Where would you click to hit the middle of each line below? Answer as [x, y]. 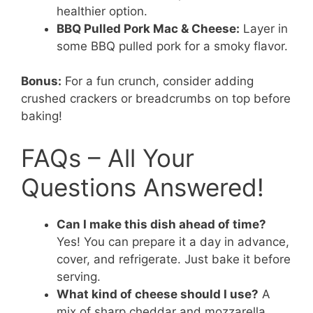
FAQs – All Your [108, 158]
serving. [79, 276]
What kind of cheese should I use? [158, 294]
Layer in [264, 28]
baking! [42, 116]
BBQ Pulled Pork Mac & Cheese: [148, 28]
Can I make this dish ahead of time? [161, 224]
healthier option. [102, 11]
